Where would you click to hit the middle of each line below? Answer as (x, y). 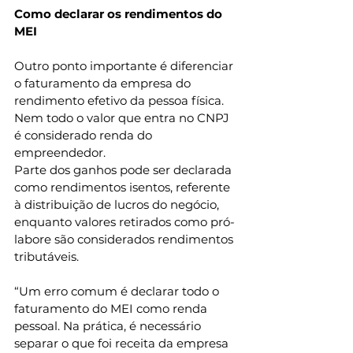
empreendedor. (60, 153)
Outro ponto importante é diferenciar (125, 66)
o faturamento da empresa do (104, 84)
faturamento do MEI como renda (112, 309)
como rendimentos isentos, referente (124, 188)
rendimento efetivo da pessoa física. (121, 101)
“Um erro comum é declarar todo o (118, 292)
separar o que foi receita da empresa (123, 344)
